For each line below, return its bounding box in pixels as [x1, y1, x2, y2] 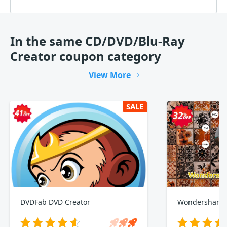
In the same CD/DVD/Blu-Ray [10, 32, 185, 50]
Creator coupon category [10, 48, 161, 65]
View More [88, 69, 131, 81]
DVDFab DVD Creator [20, 197, 90, 207]
